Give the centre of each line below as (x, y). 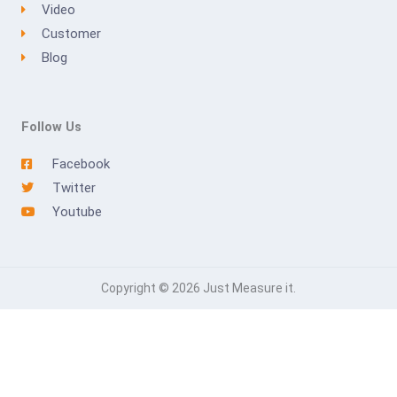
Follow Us (51, 126)
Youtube (77, 211)
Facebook (81, 163)
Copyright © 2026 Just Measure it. (198, 288)
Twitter (74, 187)
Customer (71, 33)
